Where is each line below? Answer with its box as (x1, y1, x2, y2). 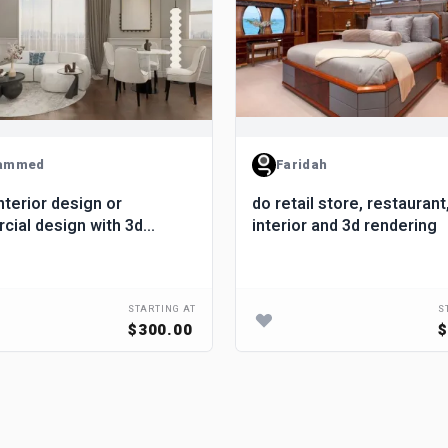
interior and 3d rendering (252, 214, 437, 238)
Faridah (276, 154, 328, 174)
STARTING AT (128, 303, 196, 316)
